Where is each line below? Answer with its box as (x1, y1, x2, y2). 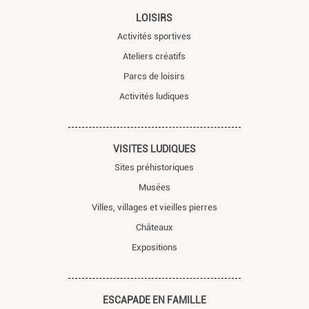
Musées (138, 181, 170, 192)
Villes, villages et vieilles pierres (91, 201, 217, 212)
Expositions (131, 241, 177, 252)
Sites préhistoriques (114, 161, 195, 172)
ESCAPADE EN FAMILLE (102, 294, 206, 306)
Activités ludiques (119, 90, 190, 101)
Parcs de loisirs (123, 70, 186, 81)
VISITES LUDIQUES (112, 143, 196, 154)
